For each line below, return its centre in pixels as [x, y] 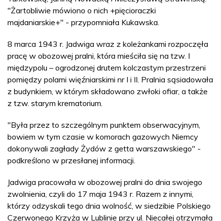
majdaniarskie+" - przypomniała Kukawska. [83, 22]
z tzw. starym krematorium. [55, 103]
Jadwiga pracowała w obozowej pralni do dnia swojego [105, 182]
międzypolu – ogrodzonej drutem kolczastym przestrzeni [107, 67]
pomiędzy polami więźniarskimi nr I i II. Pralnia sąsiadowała [110, 79]
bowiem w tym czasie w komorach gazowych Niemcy [103, 136]
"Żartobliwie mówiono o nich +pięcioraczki [82, 10]
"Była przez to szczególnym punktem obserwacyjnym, [104, 125]
